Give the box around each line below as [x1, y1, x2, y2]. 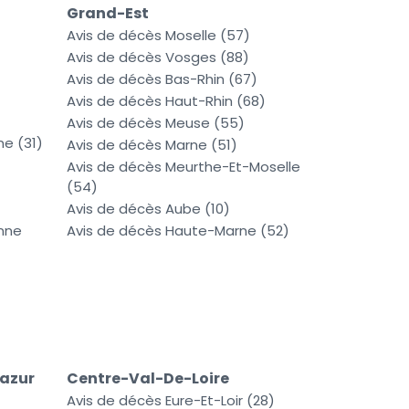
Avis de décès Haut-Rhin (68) [67, 91, 266, 111]
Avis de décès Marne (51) [67, 135, 237, 155]
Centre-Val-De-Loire [67, 368, 229, 390]
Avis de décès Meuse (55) [67, 113, 245, 133]
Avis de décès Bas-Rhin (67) [67, 69, 257, 89]
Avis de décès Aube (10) [67, 199, 230, 219]
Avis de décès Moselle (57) [67, 26, 250, 46]
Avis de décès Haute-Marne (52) [67, 221, 289, 241]
